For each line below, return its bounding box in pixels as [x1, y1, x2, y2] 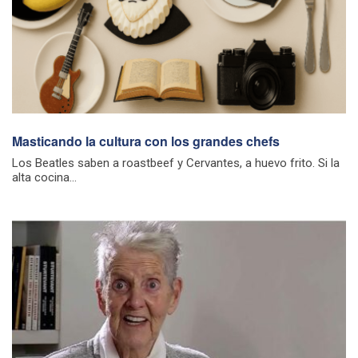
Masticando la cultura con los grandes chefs [12, 132, 280, 151]
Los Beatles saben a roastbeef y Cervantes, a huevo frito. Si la [12, 156, 340, 171]
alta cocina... [12, 170, 77, 185]
